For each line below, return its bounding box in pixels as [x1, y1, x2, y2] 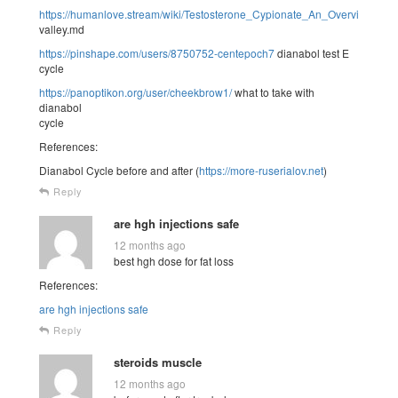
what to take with [232, 84, 314, 99]
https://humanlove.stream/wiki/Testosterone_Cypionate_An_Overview [39, 5, 373, 21]
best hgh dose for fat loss [114, 252, 234, 268]
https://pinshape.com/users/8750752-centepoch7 [39, 44, 275, 60]
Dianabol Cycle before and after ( [39, 162, 199, 178]
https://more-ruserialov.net [199, 162, 323, 178]
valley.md [39, 20, 84, 36]
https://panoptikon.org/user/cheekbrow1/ [39, 84, 232, 99]
